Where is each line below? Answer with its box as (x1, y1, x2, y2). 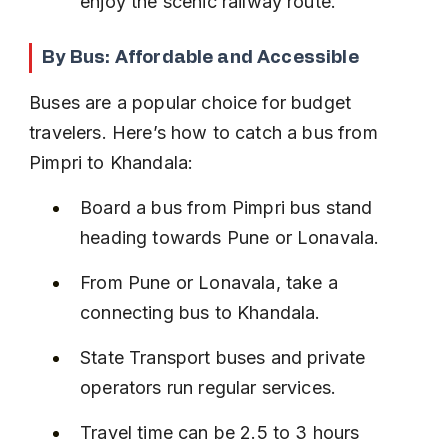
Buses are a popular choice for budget (29, 92, 357, 113)
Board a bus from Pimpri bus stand (80, 197, 378, 218)
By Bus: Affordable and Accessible (42, 49, 359, 67)
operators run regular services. (80, 377, 337, 398)
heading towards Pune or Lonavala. (80, 227, 380, 248)
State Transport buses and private (80, 347, 371, 368)
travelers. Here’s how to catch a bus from (29, 122, 383, 143)
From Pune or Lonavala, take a (80, 272, 343, 293)
